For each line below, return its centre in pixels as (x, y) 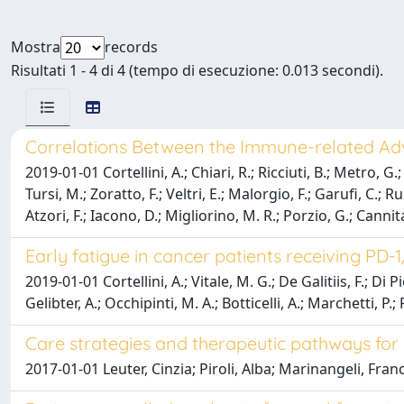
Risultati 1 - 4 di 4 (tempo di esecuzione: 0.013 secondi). (197, 70)
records (131, 47)
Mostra (36, 47)
